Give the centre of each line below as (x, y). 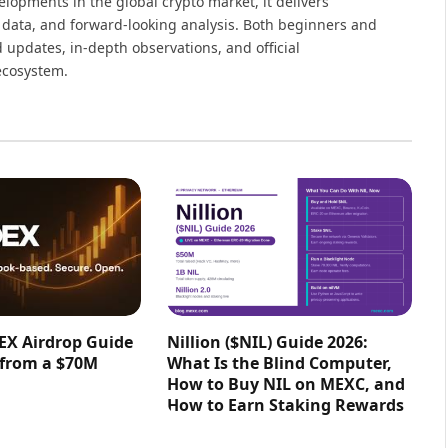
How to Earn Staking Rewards (285, 405)
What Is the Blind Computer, (279, 363)
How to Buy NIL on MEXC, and (285, 384)
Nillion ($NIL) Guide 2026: (267, 342)
